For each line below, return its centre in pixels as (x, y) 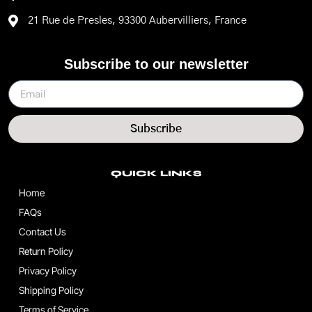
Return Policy (46, 251)
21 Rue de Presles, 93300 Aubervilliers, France (137, 21)
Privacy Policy (48, 271)
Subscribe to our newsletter (156, 64)
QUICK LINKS (156, 174)
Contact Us (42, 232)
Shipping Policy (51, 290)
